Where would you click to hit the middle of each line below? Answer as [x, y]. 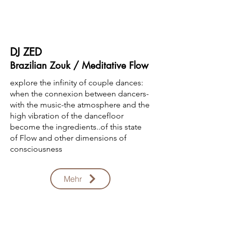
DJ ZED [26, 52]
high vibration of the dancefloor [67, 116]
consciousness [36, 149]
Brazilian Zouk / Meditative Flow [79, 66]
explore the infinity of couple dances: [77, 83]
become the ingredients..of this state [76, 127]
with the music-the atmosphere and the [80, 105]
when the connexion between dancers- [79, 94]
